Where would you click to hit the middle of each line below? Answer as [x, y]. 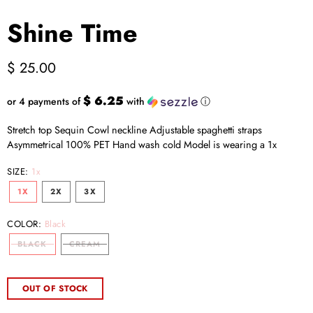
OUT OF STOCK [55, 289]
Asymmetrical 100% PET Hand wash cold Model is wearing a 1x [145, 144]
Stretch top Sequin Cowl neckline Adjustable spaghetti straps [134, 129]
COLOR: [26, 224]
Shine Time [72, 33]
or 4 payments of [45, 101]
